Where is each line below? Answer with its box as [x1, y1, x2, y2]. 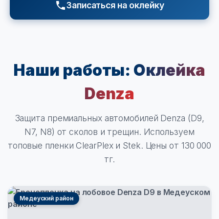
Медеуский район [20, 195, 73, 202]
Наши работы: [14, 61, 134, 80]
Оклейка [133, 61, 205, 80]
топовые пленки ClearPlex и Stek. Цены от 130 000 [7, 140, 212, 151]
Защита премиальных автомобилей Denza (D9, [15, 113, 204, 124]
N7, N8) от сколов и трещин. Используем [24, 127, 195, 137]
